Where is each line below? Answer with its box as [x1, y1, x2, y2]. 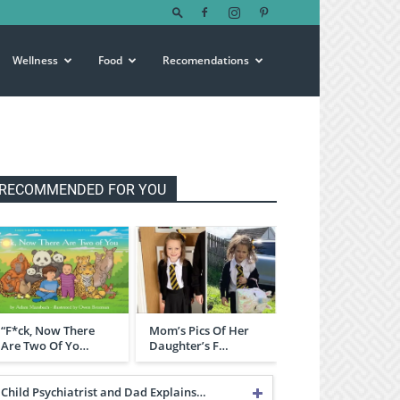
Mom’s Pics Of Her [149, 321, 249, 338]
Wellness [12, 53, 58, 68]
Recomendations [162, 53, 249, 68]
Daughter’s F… [149, 337, 229, 354]
